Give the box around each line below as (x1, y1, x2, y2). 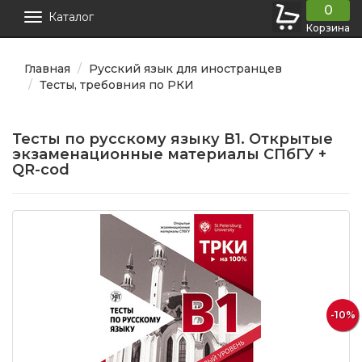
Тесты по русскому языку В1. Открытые (12, 130, 333, 149)
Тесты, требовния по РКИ (40, 78, 194, 93)
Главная (24, 61, 70, 77)
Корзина (306, 22, 350, 35)
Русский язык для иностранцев (89, 61, 282, 77)
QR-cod (12, 161, 69, 179)
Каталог (48, 10, 94, 25)
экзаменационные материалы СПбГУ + (12, 145, 326, 164)
